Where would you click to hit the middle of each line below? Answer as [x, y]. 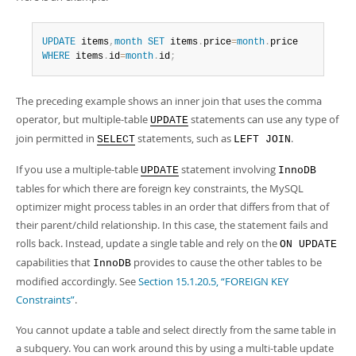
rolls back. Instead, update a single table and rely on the [148, 243]
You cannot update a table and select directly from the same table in [176, 330]
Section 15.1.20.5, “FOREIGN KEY [213, 281]
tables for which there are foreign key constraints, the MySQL [160, 188]
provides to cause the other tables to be [226, 262]
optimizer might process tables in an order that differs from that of [172, 207]
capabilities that [54, 262]
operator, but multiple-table [83, 119]
